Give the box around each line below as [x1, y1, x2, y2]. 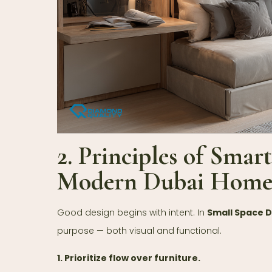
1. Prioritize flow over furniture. [57, 252, 200, 265]
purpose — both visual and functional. [57, 225, 222, 237]
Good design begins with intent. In [57, 206, 207, 219]
